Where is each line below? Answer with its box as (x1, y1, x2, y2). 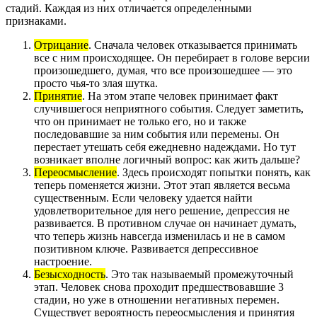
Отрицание (34, 39, 88, 52)
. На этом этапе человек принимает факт (82, 90, 278, 103)
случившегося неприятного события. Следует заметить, (34, 103, 304, 115)
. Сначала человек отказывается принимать (88, 39, 297, 52)
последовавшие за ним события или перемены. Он (34, 128, 279, 141)
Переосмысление (34, 166, 117, 179)
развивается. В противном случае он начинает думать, (34, 217, 296, 230)
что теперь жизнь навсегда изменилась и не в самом (34, 230, 285, 243)
